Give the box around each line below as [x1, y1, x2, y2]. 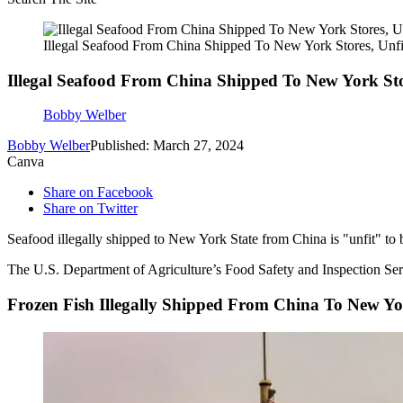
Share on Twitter [43, 201, 138, 217]
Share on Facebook [43, 184, 153, 201]
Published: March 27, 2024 [90, 138, 244, 154]
